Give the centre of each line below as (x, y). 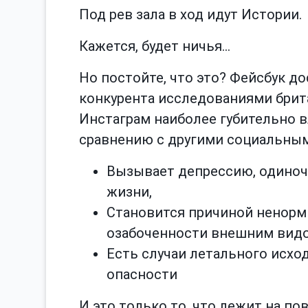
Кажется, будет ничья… (155, 46)
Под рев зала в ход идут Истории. (190, 14)
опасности (142, 274)
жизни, (129, 191)
